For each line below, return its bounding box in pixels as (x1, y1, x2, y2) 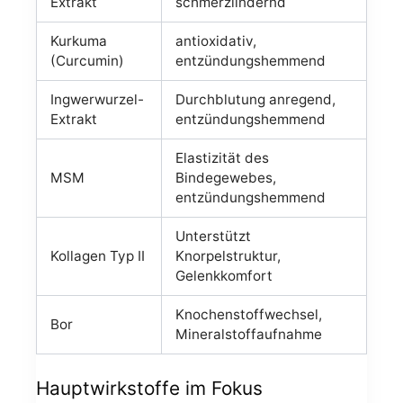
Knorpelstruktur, (175, 247, 282, 265)
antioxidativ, (175, 32, 257, 50)
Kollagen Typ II (50, 247, 146, 265)
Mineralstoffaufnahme (175, 326, 323, 344)
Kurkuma (50, 32, 108, 50)
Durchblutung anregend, (175, 91, 336, 109)
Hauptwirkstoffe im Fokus (36, 376, 263, 399)
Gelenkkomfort (175, 267, 273, 285)
